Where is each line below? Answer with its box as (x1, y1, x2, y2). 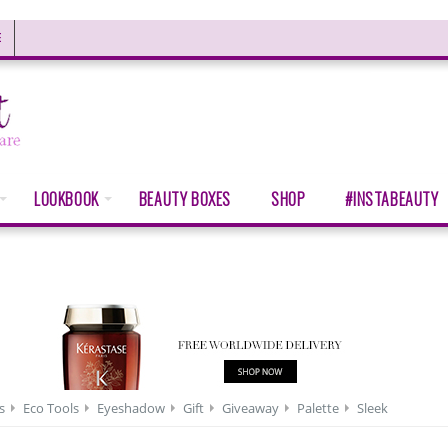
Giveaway (222, 399, 279, 417)
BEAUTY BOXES (138, 187, 232, 211)
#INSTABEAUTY (345, 187, 439, 211)
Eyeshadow (97, 399, 165, 417)
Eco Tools (23, 399, 79, 417)
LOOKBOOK (34, 187, 99, 211)
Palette (297, 399, 339, 417)
